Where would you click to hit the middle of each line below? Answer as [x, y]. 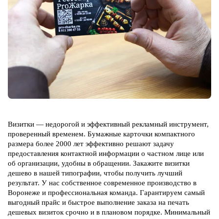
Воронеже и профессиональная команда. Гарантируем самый [106, 193]
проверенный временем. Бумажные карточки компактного [101, 134]
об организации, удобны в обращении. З [72, 164]
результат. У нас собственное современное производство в [102, 183]
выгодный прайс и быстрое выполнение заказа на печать [99, 203]
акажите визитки [163, 164]
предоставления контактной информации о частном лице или [106, 154]
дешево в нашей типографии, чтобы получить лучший [95, 173]
